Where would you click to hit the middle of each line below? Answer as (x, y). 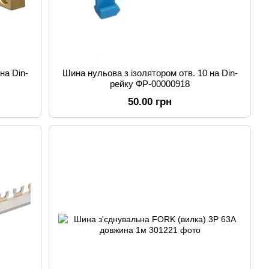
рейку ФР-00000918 (150, 84)
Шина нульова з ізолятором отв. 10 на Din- (150, 73)
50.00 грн (150, 102)
